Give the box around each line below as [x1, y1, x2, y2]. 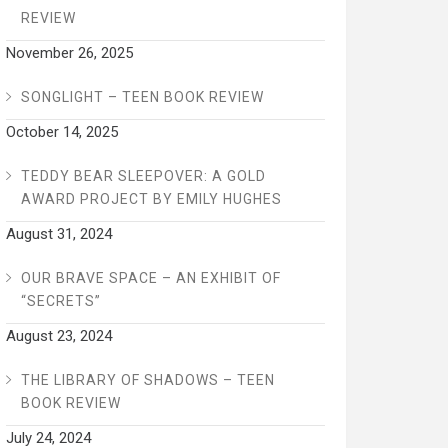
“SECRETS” [20, 293, 101, 310]
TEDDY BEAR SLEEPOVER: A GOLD [20, 168, 266, 185]
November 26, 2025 [5, 44, 133, 63]
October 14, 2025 [5, 123, 118, 142]
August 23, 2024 [5, 327, 112, 346]
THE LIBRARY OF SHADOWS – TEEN [20, 372, 275, 389]
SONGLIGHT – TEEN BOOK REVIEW [20, 89, 264, 106]
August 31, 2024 [5, 225, 112, 244]
